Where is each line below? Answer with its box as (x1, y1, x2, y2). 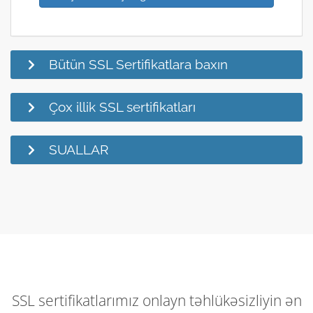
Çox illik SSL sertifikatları (49, 99, 196, 115)
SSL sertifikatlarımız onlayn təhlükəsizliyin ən (11, 290, 302, 310)
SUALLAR (49, 141, 108, 157)
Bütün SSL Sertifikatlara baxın (49, 56, 228, 72)
